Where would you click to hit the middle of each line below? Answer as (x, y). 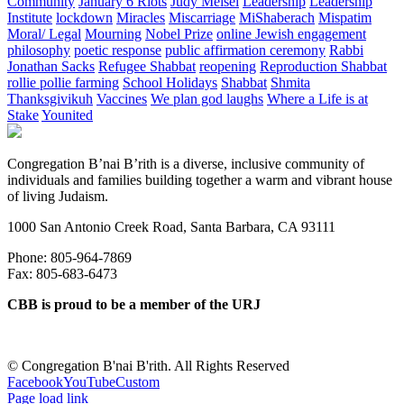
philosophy (39, 50)
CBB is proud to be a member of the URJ (134, 305)
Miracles (141, 18)
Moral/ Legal (44, 34)
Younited (67, 115)
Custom (138, 382)
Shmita (290, 83)
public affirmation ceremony (245, 50)
